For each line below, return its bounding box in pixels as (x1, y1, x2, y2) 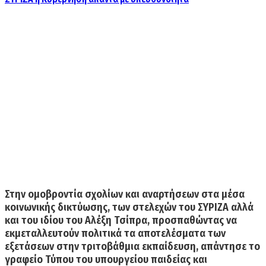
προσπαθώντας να (152, 213, 237, 227)
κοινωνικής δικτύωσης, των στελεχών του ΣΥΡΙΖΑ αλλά (5, 200, 254, 214)
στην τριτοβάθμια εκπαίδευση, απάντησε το (56, 239, 260, 253)
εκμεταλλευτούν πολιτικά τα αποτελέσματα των (5, 226, 226, 240)
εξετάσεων (5, 239, 56, 253)
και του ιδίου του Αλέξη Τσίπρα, (5, 213, 152, 227)
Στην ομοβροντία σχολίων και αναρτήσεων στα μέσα (5, 187, 245, 201)
